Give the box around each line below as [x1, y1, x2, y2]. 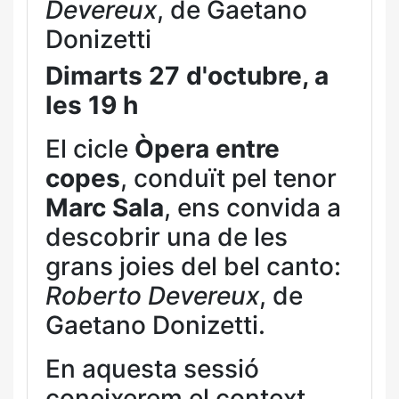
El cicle [45, 134, 134, 164]
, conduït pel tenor [120, 163, 337, 193]
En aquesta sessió [45, 354, 259, 384]
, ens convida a [164, 192, 341, 223]
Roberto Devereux [45, 281, 259, 311]
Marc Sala [45, 192, 164, 223]
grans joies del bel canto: [45, 251, 341, 281]
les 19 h [45, 90, 138, 120]
